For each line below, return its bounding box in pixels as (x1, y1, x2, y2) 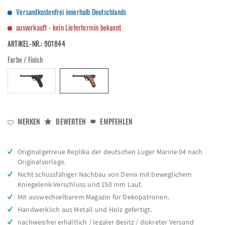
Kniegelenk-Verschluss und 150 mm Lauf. (18, 180, 142, 189)
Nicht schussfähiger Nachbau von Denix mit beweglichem (18, 170, 192, 179)
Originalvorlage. (18, 157, 66, 166)
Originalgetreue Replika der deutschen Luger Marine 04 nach (18, 147, 203, 156)
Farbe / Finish (8, 54, 43, 65)
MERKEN (18, 116, 40, 127)
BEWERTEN (54, 116, 86, 127)
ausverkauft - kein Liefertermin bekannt (15, 22, 121, 33)
